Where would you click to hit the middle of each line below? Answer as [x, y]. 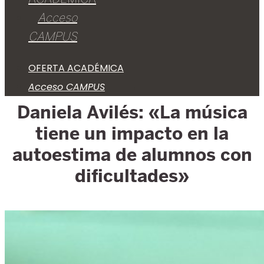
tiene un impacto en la [132, 133]
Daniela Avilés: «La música [132, 112]
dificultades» [132, 176]
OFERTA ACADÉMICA [76, 68]
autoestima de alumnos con [132, 155]
